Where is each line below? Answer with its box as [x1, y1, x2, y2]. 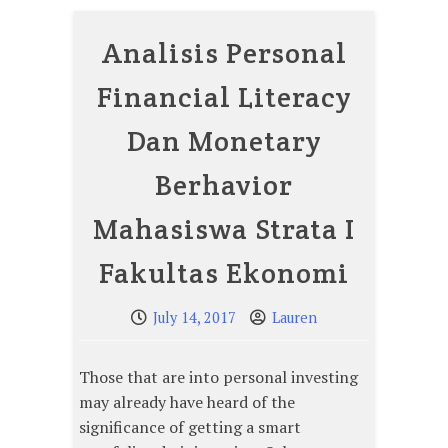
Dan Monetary [126, 123, 322, 160]
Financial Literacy [96, 79, 352, 116]
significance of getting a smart [79, 416, 301, 439]
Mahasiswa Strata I [93, 211, 355, 248]
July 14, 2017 [153, 308, 236, 328]
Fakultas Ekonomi [99, 255, 349, 292]
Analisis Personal [101, 35, 347, 72]
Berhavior [155, 167, 293, 204]
